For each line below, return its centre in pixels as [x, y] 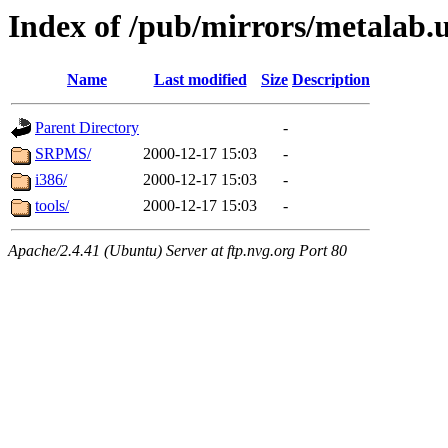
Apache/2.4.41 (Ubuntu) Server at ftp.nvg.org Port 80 [177, 251]
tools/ [52, 206]
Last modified [200, 80]
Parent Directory [87, 128]
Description [331, 80]
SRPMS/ [63, 154]
